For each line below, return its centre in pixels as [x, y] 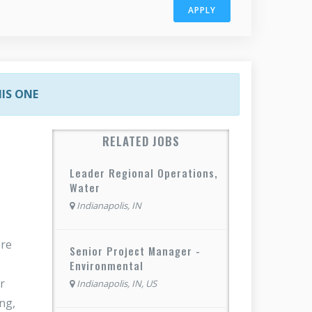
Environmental [107, 265]
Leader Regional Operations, [144, 172]
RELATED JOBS [141, 141]
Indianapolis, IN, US [117, 283]
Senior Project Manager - [135, 250]
